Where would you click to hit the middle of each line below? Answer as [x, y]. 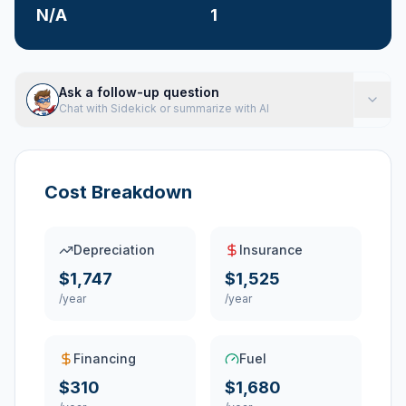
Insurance [271, 250]
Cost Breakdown [118, 192]
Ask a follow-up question [139, 92]
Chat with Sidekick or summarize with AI [164, 108]
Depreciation [114, 250]
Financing [105, 358]
